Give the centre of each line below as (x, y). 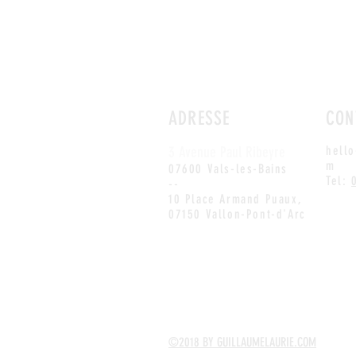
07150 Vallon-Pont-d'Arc (237, 214)
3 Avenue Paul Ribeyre (227, 152)
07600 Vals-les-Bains (228, 169)
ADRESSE (199, 118)
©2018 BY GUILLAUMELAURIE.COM (242, 342)
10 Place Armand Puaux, (236, 199)
